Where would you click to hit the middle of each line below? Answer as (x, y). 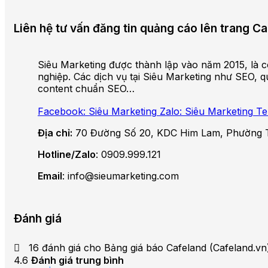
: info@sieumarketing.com (121, 176)
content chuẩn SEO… (86, 88)
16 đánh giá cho (65, 248)
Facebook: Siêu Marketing (97, 111)
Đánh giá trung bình (77, 261)
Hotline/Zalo (67, 154)
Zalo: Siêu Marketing (206, 111)
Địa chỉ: (55, 133)
